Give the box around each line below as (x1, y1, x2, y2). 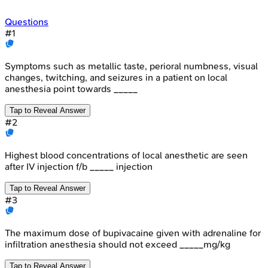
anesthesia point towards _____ (5, 83, 138, 95)
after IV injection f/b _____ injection (5, 160, 153, 172)
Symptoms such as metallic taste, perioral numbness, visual (5, 60, 258, 72)
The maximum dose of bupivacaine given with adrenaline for (5, 227, 261, 239)
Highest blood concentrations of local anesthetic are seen (5, 149, 248, 161)
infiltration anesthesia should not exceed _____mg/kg (5, 238, 230, 250)
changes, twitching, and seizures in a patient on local (5, 71, 227, 83)
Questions (5, 16, 48, 28)
